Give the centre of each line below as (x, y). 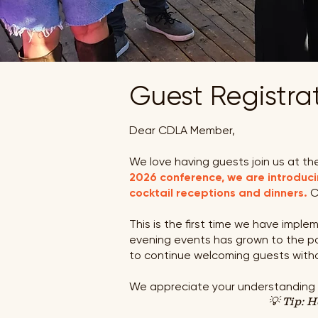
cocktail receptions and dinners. (218, 193)
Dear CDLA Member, (182, 130)
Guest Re (185, 96)
